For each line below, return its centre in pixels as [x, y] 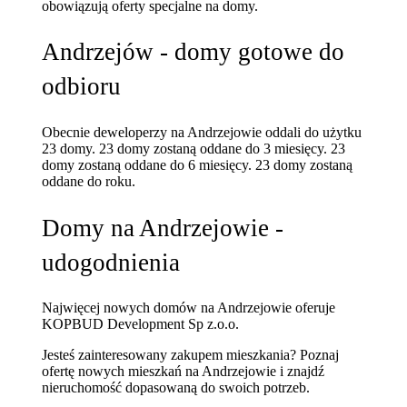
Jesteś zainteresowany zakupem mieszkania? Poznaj [191, 355]
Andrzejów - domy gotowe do [194, 52]
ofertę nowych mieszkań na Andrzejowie [159, 372]
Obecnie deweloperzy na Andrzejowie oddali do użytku [202, 132]
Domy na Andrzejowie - [163, 228]
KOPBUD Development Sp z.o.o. [141, 324]
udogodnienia [111, 262]
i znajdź [301, 372]
